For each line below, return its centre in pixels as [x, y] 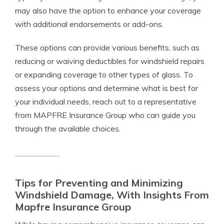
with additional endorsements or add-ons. [89, 24]
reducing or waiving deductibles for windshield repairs [110, 61]
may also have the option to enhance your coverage [108, 10]
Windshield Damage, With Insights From [112, 195]
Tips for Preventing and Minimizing [99, 183]
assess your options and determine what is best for [106, 88]
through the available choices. [68, 128]
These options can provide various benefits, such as [107, 47]
